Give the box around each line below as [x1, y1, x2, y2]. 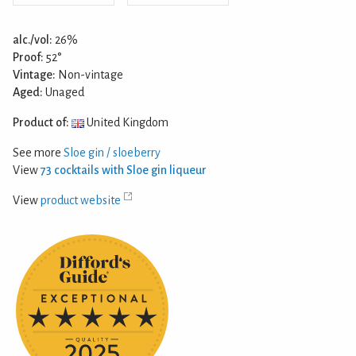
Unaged [43, 85, 84, 99]
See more [13, 145, 64, 159]
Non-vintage [56, 68, 123, 81]
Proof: [13, 50, 44, 64]
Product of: [13, 115, 69, 129]
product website [41, 193, 121, 207]
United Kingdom [84, 115, 168, 129]
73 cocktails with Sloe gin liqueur [41, 163, 207, 176]
